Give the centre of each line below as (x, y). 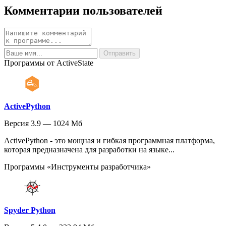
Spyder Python (30, 210)
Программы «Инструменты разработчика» (77, 166)
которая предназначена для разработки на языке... (89, 149)
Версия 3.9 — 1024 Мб (43, 123)
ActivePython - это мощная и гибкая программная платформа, (109, 140)
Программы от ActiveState (49, 63)
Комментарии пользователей (83, 10)
